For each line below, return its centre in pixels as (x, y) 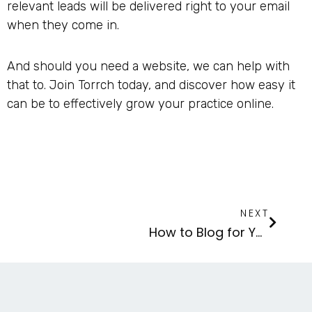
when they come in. (63, 25)
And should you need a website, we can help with (148, 66)
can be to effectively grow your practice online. (140, 103)
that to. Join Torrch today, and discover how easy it (151, 85)
